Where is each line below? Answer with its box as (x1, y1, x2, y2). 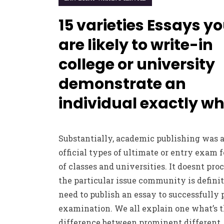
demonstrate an (58, 73, 186, 94)
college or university (58, 54, 215, 75)
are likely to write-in (58, 34, 213, 55)
